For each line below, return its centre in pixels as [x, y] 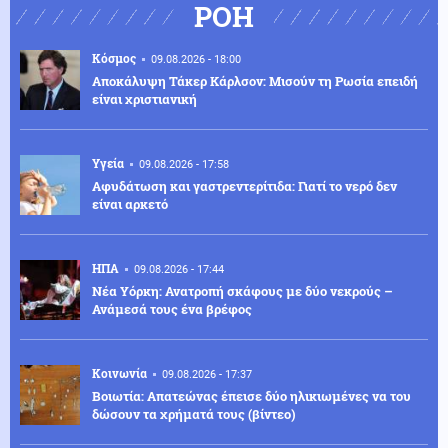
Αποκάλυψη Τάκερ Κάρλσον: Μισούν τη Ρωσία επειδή [255, 80]
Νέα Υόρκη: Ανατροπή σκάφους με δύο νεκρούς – [242, 290]
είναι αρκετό [130, 203]
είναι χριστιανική [144, 98]
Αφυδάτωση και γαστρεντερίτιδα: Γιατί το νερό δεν [244, 185]
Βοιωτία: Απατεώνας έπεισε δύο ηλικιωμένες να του [251, 395]
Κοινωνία [119, 372]
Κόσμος [114, 57]
